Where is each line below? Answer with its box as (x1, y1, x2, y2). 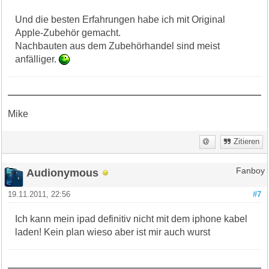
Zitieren (233, 137, 259, 146)
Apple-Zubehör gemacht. (15, 27, 121, 38)
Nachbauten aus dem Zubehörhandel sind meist (15, 40, 220, 51)
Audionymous (26, 166, 99, 179)
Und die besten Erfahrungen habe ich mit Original (15, 14, 226, 25)
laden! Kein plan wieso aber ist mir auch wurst (15, 226, 211, 237)
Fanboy (235, 166, 265, 175)
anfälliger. (15, 53, 59, 64)
